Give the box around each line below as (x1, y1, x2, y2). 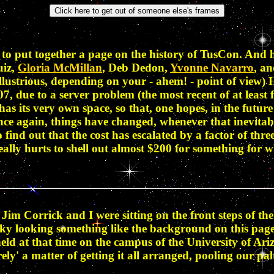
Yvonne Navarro (170, 61, 254, 74)
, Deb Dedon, (102, 61, 170, 74)
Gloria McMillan (18, 61, 102, 74)
